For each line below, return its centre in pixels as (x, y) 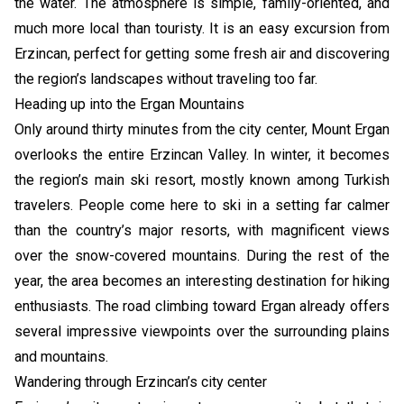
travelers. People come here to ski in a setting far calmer (202, 205)
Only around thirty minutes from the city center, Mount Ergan (202, 129)
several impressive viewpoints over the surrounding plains (202, 331)
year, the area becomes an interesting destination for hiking (202, 280)
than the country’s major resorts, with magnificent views (202, 230)
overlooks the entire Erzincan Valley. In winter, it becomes (202, 154)
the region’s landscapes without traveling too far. (166, 78)
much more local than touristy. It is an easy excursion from (202, 28)
